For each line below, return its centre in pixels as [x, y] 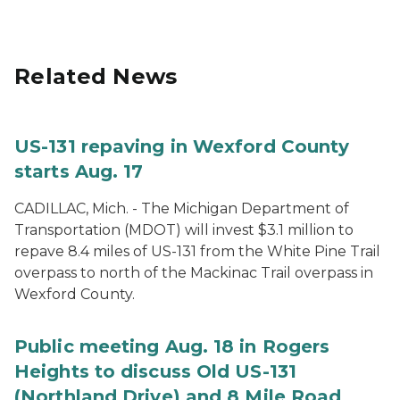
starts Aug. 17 [79, 171]
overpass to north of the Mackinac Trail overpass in [194, 273]
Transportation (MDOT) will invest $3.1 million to [184, 230]
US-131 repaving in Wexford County [182, 146]
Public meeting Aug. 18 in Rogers [172, 346]
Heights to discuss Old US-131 [155, 371]
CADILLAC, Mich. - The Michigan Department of [182, 208]
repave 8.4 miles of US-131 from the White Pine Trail [197, 251]
